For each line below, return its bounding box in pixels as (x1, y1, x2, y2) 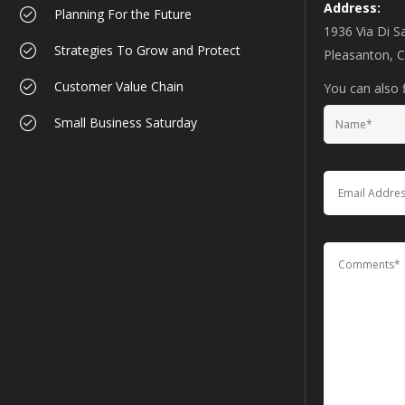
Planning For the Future (54, 5, 192, 24)
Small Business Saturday (54, 114, 197, 132)
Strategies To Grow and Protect (54, 42, 240, 60)
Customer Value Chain (54, 78, 184, 96)
